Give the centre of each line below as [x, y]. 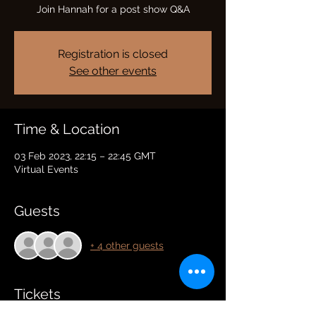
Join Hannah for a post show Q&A [113, 9]
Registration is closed [113, 54]
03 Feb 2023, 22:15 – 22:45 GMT [85, 156]
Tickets [37, 294]
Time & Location [67, 129]
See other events [113, 71]
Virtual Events [46, 169]
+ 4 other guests [127, 245]
